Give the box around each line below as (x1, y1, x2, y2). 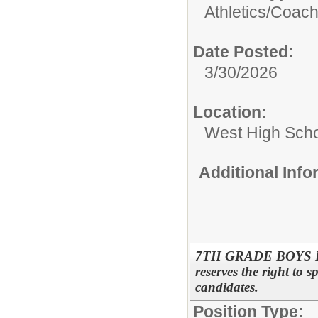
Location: (193, 102, 267, 121)
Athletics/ (204, 2, 270, 21)
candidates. (194, 280, 258, 295)
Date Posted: (193, 42, 294, 61)
